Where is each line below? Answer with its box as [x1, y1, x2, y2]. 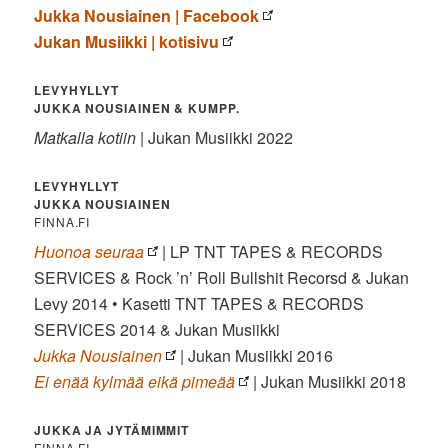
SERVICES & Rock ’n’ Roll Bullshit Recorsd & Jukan [34, 266, 410, 290]
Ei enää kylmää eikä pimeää [34, 370, 236, 394]
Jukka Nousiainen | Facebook [34, 4, 260, 28]
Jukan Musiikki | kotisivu [34, 30, 220, 54]
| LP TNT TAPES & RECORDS [158, 240, 384, 264]
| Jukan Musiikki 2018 [249, 370, 407, 394]
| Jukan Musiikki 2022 [136, 126, 294, 150]
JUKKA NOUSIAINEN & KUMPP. [34, 99, 240, 118]
